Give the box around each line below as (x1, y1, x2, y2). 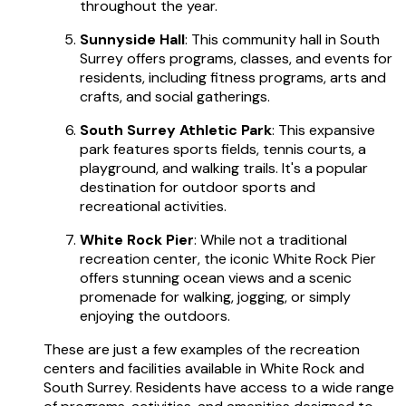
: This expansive (272, 120, 375, 140)
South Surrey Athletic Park (80, 120, 272, 140)
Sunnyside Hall (80, 29, 185, 49)
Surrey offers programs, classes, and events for (80, 48, 392, 68)
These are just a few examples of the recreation (43, 339, 360, 359)
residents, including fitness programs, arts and (80, 67, 386, 87)
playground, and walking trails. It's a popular (80, 158, 368, 178)
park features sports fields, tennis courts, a (80, 139, 366, 159)
